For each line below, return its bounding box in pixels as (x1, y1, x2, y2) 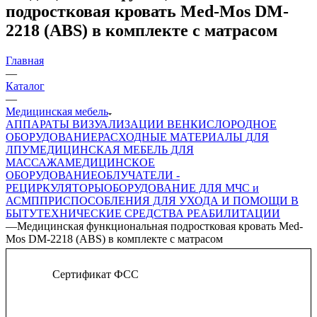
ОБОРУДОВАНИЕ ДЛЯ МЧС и (104, 181, 259, 194)
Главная (6, 54, 44, 67)
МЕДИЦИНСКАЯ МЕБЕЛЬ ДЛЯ (30, 143, 194, 156)
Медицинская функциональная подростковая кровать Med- (17, 219, 303, 232)
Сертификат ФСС (52, 267, 139, 280)
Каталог (6, 79, 45, 92)
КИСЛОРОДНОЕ (190, 117, 277, 130)
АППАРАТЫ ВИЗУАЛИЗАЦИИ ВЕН (6, 117, 190, 130)
